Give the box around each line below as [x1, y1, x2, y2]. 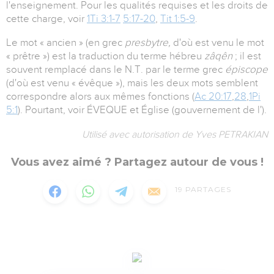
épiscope [225, 64, 268, 76]
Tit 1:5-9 [160, 13, 195, 25]
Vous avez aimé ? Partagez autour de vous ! [10, 155, 264, 169]
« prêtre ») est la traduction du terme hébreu [6, 50, 204, 62]
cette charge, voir [6, 13, 87, 25]
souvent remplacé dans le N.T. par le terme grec [6, 64, 225, 76]
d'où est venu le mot [173, 37, 264, 49]
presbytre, [125, 37, 173, 49]
